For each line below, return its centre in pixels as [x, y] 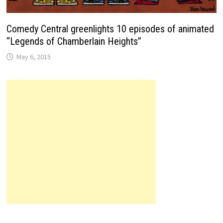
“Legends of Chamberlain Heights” [74, 42]
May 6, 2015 [34, 57]
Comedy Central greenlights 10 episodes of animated [111, 29]
